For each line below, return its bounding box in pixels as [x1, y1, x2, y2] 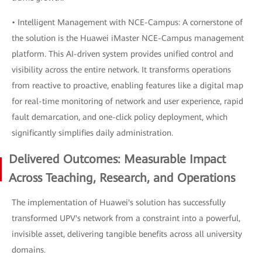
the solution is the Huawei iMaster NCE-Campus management [12, 33, 244, 43]
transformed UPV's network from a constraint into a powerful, [12, 213, 240, 223]
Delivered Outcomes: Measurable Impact [9, 152, 226, 166]
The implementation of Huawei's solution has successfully [12, 198, 226, 207]
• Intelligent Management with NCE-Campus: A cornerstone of [12, 18, 243, 27]
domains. [12, 245, 46, 254]
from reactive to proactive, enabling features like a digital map [12, 81, 243, 90]
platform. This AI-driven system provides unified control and [12, 49, 233, 58]
